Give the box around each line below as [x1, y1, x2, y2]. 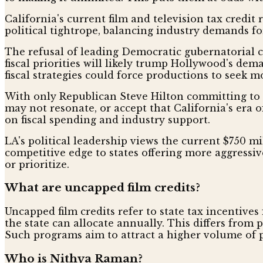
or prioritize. [5, 158, 69, 170]
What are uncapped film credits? [5, 181, 200, 195]
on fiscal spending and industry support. [5, 113, 210, 126]
